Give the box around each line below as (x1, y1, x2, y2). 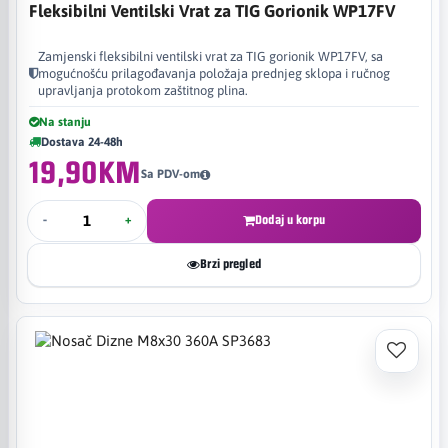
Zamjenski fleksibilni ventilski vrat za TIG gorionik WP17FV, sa (38, 48, 383, 64)
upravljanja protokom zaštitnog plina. (38, 82, 248, 98)
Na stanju (39, 114, 91, 129)
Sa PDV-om (141, 167, 201, 181)
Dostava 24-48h (41, 134, 123, 149)
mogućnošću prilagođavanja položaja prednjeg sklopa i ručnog (38, 65, 390, 81)
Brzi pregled (200, 257, 261, 271)
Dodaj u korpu (255, 213, 325, 227)
